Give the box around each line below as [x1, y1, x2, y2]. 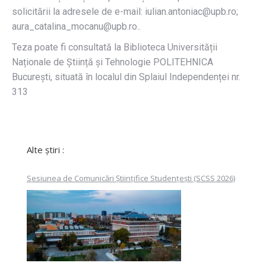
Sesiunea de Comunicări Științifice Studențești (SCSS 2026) [27, 173, 235, 183]
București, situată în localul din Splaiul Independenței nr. [12, 71, 240, 83]
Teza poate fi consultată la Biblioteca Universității [12, 42, 217, 53]
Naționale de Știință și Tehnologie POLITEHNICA [12, 56, 216, 68]
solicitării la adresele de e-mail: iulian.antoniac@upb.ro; [12, 6, 238, 17]
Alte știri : [27, 144, 64, 156]
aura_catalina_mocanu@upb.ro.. [12, 21, 143, 32]
